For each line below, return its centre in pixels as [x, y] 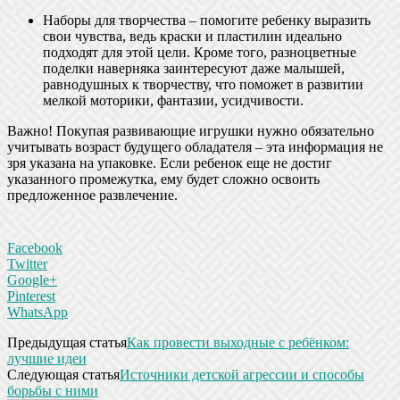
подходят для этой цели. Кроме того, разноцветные [200, 53]
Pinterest [31, 296]
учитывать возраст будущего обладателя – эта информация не [195, 147]
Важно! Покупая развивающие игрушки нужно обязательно [191, 131]
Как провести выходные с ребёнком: [238, 343]
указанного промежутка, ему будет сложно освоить [163, 179]
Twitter [27, 264]
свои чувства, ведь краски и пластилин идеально [192, 37]
